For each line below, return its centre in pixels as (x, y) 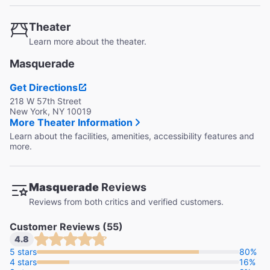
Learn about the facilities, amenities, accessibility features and (132, 136)
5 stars (23, 252)
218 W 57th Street (46, 101)
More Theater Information (71, 122)
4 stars (23, 262)
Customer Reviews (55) (66, 227)
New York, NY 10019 (51, 111)
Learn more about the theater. (88, 41)
